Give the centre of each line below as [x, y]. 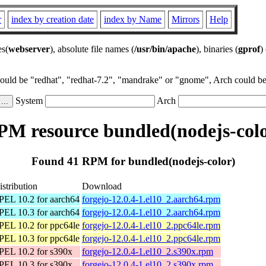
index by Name [133, 19]
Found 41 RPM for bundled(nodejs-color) [133, 161]
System [29, 101]
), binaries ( [217, 49]
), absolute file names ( [92, 49]
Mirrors [186, 19]
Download [102, 186]
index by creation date [53, 19]
